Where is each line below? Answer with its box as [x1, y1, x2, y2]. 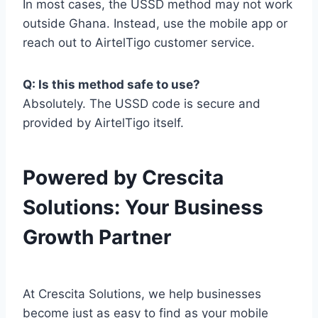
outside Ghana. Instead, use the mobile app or [23, 16, 287, 31]
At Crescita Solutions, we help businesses [23, 287, 261, 302]
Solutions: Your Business [23, 195, 263, 220]
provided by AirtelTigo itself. [23, 116, 184, 131]
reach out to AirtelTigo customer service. [23, 35, 255, 50]
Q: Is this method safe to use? [23, 77, 200, 92]
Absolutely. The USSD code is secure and [23, 97, 261, 111]
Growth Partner [23, 225, 171, 250]
